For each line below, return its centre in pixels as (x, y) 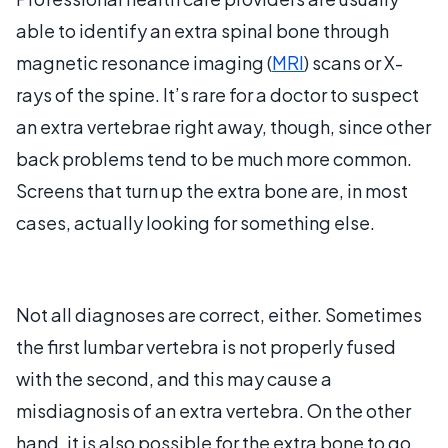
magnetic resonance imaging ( (144, 62)
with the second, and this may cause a (174, 378)
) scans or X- (353, 62)
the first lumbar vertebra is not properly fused (206, 346)
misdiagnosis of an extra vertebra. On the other (213, 410)
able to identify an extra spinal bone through (202, 30)
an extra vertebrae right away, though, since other (223, 126)
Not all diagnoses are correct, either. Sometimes (219, 314)
